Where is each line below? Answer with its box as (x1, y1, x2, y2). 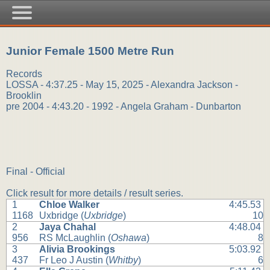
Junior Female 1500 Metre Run (6, 44, 174, 57)
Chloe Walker (39, 199, 100, 210)
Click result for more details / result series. (6, 188, 183, 199)
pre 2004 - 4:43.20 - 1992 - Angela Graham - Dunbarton (6, 101, 241, 112)
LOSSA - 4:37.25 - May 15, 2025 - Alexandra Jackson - (6, 80, 238, 90)
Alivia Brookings (39, 244, 116, 255)
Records (6, 69, 42, 80)
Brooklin (6, 90, 42, 101)
